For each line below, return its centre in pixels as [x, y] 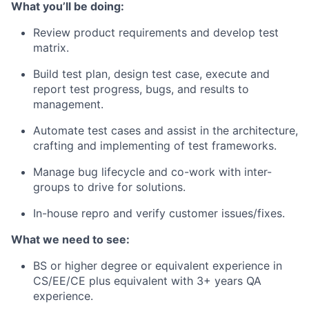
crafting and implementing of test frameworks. [155, 146]
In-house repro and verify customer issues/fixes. [159, 213]
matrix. [51, 48]
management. [68, 104]
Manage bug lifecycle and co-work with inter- [152, 172]
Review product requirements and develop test [156, 32]
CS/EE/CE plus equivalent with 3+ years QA [147, 281]
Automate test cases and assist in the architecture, [166, 130]
